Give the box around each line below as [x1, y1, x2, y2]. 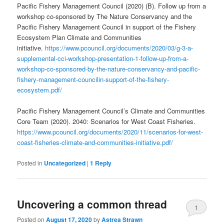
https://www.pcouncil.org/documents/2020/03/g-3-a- [45, 43, 193, 53]
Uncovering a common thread [17, 196, 167, 211]
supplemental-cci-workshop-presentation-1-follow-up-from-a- [17, 53, 189, 63]
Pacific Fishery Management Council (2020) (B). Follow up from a [17, 1, 206, 11]
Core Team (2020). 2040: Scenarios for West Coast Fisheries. [17, 116, 196, 126]
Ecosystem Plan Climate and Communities [17, 32, 142, 42]
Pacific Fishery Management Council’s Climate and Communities [17, 106, 205, 116]
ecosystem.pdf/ [17, 85, 62, 95]
